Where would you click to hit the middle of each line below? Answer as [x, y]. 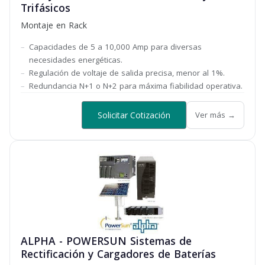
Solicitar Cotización [134, 115]
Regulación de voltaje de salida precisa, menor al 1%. [127, 73]
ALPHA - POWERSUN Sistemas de [106, 241]
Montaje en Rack [54, 25]
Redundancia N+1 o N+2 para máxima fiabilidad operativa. [136, 86]
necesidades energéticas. [76, 60]
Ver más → [215, 115]
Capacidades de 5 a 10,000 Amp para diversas [115, 47]
